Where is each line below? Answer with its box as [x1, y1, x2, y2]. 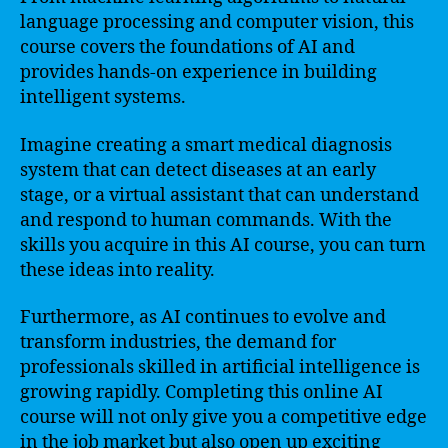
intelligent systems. [20, 86, 186, 109]
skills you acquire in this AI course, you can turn [20, 233, 426, 257]
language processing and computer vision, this [20, 11, 414, 34]
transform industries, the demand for [20, 331, 336, 354]
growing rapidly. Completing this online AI [20, 381, 383, 404]
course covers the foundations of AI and [20, 36, 355, 59]
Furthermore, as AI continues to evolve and [20, 306, 386, 329]
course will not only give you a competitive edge [20, 406, 427, 429]
